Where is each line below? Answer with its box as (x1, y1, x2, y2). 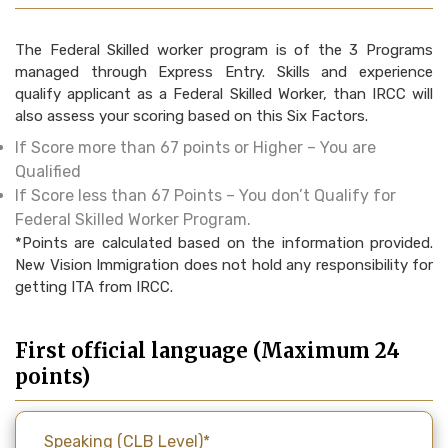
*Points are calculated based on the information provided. (15, 234, 433, 253)
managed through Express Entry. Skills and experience (15, 63, 433, 82)
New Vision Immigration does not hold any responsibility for (15, 256, 433, 275)
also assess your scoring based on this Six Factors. (15, 107, 368, 126)
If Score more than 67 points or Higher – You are (15, 138, 376, 158)
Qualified (15, 162, 81, 182)
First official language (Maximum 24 (15, 338, 400, 364)
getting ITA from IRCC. (15, 278, 173, 297)
